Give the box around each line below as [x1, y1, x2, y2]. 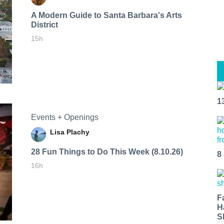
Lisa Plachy [49, 127, 89, 136]
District [30, 20, 58, 29]
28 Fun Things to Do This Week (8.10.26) [30, 147, 183, 156]
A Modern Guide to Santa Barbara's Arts [30, 10, 182, 19]
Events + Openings [30, 112, 98, 121]
